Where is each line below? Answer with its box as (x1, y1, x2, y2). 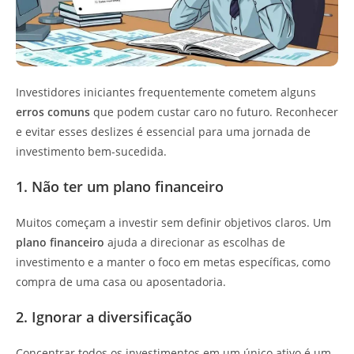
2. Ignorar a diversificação (16, 307, 192, 326)
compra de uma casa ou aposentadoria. (16, 273, 226, 289)
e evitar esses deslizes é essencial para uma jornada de (16, 123, 311, 139)
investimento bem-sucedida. (16, 143, 167, 159)
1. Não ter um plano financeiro (16, 176, 224, 196)
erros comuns (16, 104, 90, 119)
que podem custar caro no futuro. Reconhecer (90, 104, 338, 119)
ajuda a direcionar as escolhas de (104, 234, 285, 250)
